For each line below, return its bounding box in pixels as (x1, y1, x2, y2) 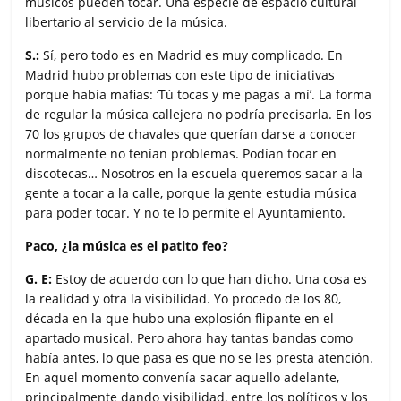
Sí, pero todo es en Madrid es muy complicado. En (39, 46, 344, 64)
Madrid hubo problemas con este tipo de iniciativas (25, 65, 336, 83)
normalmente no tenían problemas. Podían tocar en (25, 144, 337, 162)
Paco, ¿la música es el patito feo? (25, 236, 229, 254)
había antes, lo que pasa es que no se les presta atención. (25, 348, 374, 366)
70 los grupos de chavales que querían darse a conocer (25, 124, 358, 142)
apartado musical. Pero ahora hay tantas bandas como (25, 328, 354, 346)
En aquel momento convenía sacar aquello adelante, (25, 368, 340, 386)
